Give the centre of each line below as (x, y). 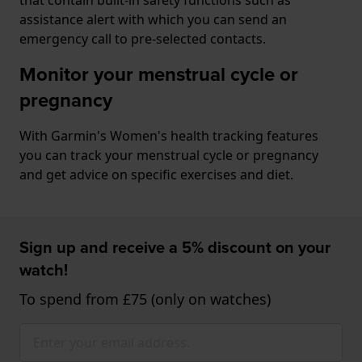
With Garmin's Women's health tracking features (169, 135)
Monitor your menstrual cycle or (159, 74)
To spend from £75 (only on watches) (145, 299)
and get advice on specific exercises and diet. (158, 174)
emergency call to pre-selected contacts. (144, 38)
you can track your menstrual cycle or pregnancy (169, 155)
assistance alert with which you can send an (153, 19)
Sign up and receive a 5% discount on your (175, 247)
